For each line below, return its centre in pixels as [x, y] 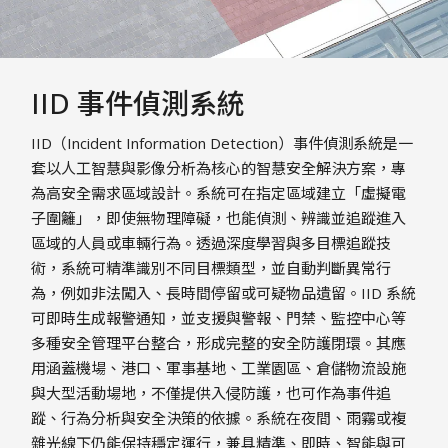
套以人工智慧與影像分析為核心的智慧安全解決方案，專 [219, 168]
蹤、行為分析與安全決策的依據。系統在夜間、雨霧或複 [219, 418]
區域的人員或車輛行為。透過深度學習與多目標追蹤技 [211, 243]
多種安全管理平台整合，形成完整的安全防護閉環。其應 [219, 343]
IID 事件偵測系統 [138, 103]
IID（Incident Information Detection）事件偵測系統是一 [222, 143]
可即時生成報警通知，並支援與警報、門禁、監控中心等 [219, 318]
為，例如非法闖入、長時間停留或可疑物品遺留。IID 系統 [224, 293]
